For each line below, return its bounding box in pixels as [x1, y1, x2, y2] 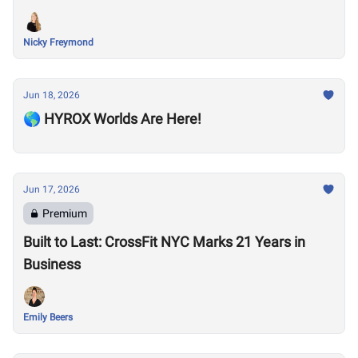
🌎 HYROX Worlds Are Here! [23, 110, 201, 127]
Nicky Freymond [23, 37, 93, 48]
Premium [42, 207, 87, 220]
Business [23, 256, 81, 272]
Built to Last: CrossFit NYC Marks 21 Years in [23, 233, 305, 250]
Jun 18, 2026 [23, 89, 80, 101]
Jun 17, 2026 [23, 184, 80, 195]
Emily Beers [23, 312, 73, 323]
